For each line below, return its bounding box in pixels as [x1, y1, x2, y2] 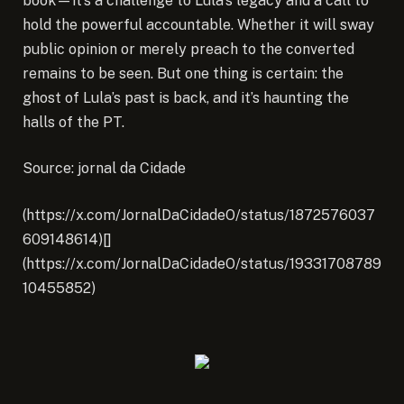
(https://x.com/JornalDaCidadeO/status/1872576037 [23, 206, 375, 224]
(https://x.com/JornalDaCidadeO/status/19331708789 [23, 254, 381, 272]
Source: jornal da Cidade [23, 160, 186, 178]
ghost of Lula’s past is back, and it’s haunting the [23, 88, 349, 106]
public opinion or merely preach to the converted [23, 40, 354, 58]
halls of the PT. [23, 113, 124, 131]
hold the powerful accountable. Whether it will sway [23, 15, 374, 33]
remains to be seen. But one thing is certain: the [23, 64, 344, 82]
